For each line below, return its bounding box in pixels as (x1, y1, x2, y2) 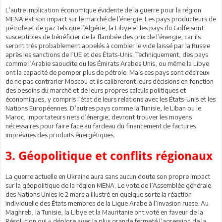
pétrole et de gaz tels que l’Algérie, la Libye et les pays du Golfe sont (5, 23, 204, 32)
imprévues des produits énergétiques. (5, 130, 115, 139)
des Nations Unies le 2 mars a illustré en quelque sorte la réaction (5, 190, 192, 198)
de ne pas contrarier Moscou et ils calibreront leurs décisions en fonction (5, 77, 214, 85)
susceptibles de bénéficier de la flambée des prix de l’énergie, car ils (5, 32, 201, 41)
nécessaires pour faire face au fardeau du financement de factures (5, 121, 196, 130)
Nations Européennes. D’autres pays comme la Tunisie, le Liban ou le (5, 104, 201, 112)
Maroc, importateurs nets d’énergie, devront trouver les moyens (5, 112, 192, 121)
